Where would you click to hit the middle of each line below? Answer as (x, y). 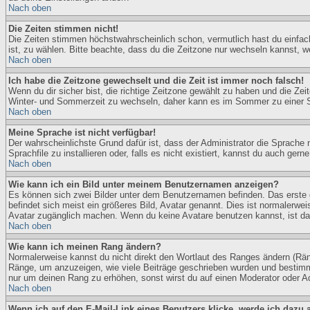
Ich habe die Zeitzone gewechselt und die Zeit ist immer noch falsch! (156, 81)
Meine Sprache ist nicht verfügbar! (82, 133)
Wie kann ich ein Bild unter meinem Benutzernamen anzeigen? (144, 184)
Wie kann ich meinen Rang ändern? (85, 247)
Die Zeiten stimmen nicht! (63, 29)
